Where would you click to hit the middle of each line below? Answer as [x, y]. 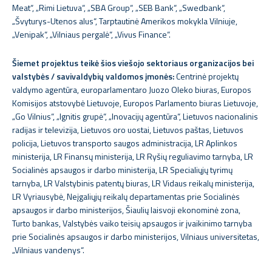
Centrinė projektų [206, 76]
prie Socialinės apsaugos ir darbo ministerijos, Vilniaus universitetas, [136, 236]
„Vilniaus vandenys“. [48, 250]
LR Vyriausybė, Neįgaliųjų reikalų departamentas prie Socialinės [126, 196]
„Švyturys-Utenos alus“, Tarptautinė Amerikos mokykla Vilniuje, [125, 21]
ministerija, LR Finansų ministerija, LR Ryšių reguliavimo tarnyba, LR [133, 156]
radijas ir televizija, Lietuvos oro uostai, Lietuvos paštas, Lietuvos [128, 130]
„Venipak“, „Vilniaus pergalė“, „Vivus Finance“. [91, 34]
